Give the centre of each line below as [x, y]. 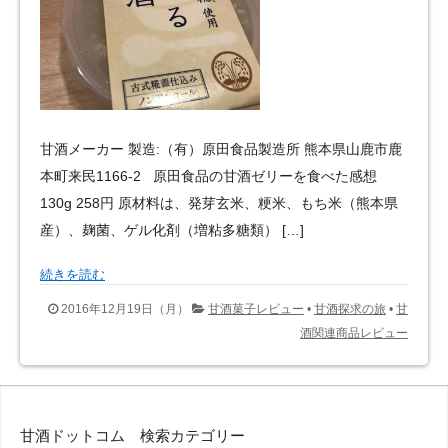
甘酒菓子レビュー [256, 309]
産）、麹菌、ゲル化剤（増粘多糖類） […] [172, 229]
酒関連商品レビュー [354, 333]
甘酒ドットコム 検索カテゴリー [132, 436]
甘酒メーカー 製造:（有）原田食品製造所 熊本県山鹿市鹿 [221, 148]
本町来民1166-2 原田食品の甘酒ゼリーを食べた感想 [208, 175]
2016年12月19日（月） [125, 309]
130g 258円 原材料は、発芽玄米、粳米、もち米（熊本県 [219, 202]
